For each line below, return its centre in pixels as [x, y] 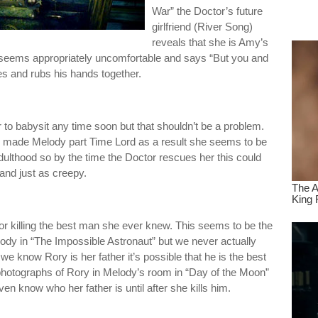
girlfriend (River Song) [202, 27]
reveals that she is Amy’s [210, 42]
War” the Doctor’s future [207, 11]
